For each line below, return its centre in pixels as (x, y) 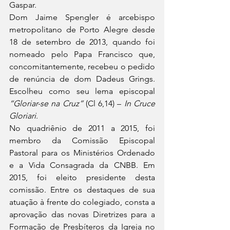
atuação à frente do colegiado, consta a (82, 202)
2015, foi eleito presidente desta (82, 178)
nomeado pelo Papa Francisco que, (82, 54)
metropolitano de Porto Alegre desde (82, 30)
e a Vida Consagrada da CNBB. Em (82, 165)
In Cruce (140, 104)
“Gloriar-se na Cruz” (46, 104)
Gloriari (23, 116)
